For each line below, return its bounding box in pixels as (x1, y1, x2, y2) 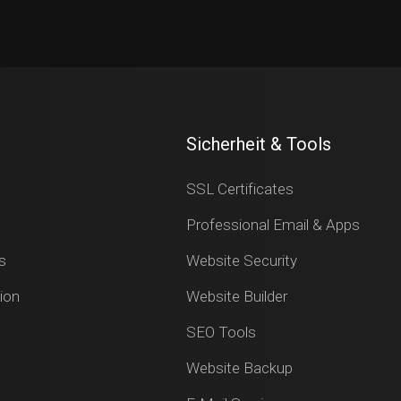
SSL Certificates (185, 180, 294, 198)
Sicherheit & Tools (185, 133, 331, 155)
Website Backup (185, 359, 293, 377)
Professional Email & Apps (185, 216, 360, 234)
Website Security (185, 252, 297, 269)
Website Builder (185, 287, 287, 305)
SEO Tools (185, 323, 256, 341)
